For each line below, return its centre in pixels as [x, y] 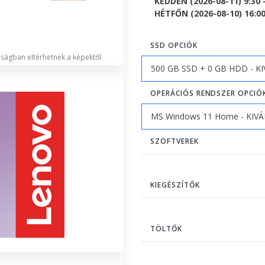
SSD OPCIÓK [174, 45]
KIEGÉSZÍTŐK [175, 185]
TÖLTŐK [166, 228]
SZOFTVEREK [174, 141]
